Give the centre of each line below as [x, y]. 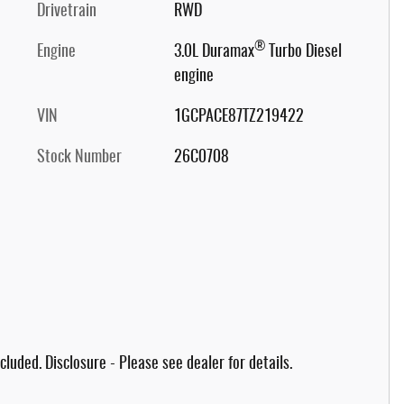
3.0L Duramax [214, 52]
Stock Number [79, 157]
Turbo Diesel [303, 52]
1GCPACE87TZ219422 [239, 117]
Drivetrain [67, 11]
